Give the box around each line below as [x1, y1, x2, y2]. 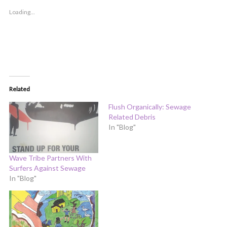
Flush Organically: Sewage [108, 102, 191, 111]
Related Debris [108, 112, 156, 122]
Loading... [9, 8, 35, 16]
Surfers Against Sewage [9, 164, 86, 173]
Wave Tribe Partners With [9, 154, 92, 163]
